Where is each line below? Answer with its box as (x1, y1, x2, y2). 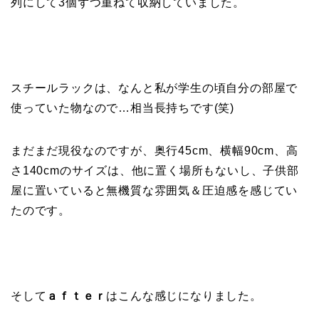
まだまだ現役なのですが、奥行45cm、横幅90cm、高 (11, 144, 298, 157)
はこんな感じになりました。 (106, 289, 262, 302)
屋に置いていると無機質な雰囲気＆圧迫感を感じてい (11, 184, 298, 197)
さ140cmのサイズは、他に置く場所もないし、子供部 (11, 164, 299, 177)
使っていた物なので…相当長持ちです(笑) (11, 101, 234, 114)
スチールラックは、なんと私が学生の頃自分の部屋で (11, 81, 298, 94)
